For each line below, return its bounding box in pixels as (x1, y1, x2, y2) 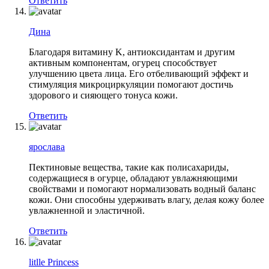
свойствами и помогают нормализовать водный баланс (29, 183, 256, 194)
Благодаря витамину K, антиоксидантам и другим (29, 46, 235, 57)
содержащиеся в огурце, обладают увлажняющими (29, 172, 238, 183)
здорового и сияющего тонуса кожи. (29, 89, 178, 100)
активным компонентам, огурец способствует (29, 57, 217, 68)
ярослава (29, 141, 65, 152)
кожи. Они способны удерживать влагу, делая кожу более (29, 194, 264, 205)
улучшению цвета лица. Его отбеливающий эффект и (29, 68, 249, 79)
